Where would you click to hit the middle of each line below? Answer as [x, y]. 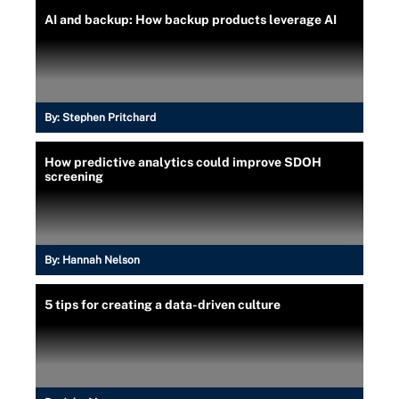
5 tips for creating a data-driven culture [163, 304]
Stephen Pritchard [109, 117]
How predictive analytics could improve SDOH [183, 162]
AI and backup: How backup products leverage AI [191, 19]
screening [74, 176]
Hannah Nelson [101, 260]
